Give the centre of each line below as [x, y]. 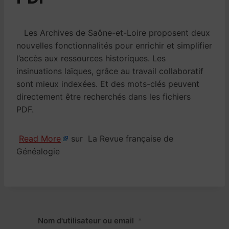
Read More [40, 139]
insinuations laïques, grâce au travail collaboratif [110, 71]
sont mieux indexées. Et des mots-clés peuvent [108, 84]
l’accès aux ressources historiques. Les [91, 59]
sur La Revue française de [121, 139]
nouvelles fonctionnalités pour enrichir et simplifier [114, 46]
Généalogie [38, 152]
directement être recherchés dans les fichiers [104, 97]
